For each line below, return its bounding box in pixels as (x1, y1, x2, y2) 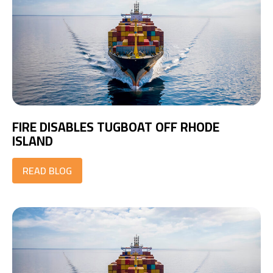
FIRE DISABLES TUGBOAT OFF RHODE (12, 115, 219, 140)
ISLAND (12, 129, 53, 154)
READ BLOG (23, 161, 72, 180)
